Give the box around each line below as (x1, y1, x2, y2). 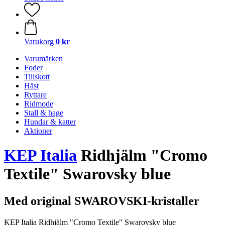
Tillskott (24, 72, 50, 81)
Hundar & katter (24, 118, 76, 126)
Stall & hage (24, 108, 63, 117)
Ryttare (24, 90, 47, 99)
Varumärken (24, 54, 63, 63)
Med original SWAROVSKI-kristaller (4, 194, 199, 207)
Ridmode (24, 99, 53, 108)
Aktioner (24, 127, 52, 135)
